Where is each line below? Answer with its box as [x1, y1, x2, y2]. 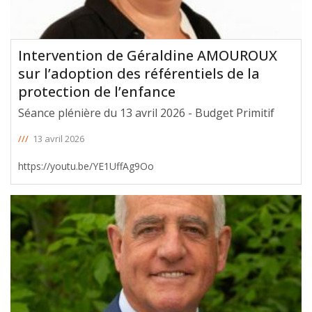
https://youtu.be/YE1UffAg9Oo [18, 159, 154, 173]
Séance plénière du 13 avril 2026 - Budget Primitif [18, 104, 274, 120]
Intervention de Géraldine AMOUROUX [18, 45, 277, 65]
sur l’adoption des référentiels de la [18, 63, 260, 83]
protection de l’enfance [18, 81, 175, 101]
